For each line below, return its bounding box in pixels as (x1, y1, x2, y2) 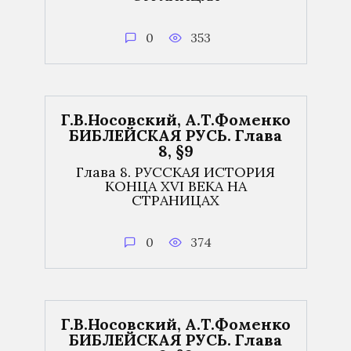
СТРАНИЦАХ (132, 190, 219, 209)
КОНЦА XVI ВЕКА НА (104, 176, 247, 195)
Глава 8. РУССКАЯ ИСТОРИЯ (76, 162, 275, 181)
